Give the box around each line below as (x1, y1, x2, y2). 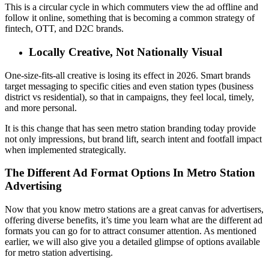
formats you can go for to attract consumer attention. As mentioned (5, 226, 256, 237)
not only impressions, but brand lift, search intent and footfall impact (5, 133, 262, 144)
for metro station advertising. (5, 247, 115, 258)
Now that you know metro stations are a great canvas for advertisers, (5, 204, 264, 215)
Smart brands (201, 70, 250, 80)
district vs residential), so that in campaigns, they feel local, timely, (5, 91, 254, 102)
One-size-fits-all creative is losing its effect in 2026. (5, 70, 198, 80)
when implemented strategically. (5, 144, 126, 155)
